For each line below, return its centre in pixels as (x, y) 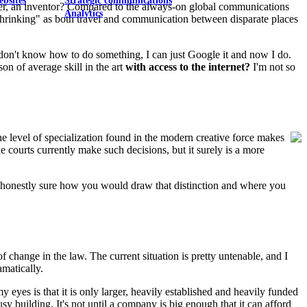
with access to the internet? (188, 67)
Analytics (84, 14)
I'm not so (273, 67)
